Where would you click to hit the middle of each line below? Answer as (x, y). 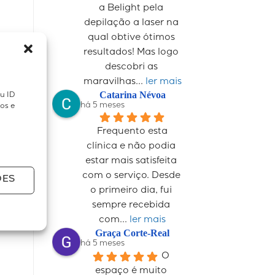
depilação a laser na (131, 23)
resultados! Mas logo (131, 52)
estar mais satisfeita (131, 161)
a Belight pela (131, 8)
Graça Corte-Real (133, 233)
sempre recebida (131, 205)
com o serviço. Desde (131, 176)
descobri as (131, 67)
